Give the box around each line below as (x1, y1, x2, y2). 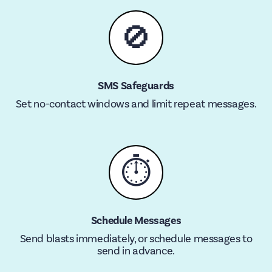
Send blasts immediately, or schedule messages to (19, 232, 253, 246)
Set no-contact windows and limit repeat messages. (15, 97, 257, 111)
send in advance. (97, 244, 175, 258)
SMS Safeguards (98, 79, 174, 93)
